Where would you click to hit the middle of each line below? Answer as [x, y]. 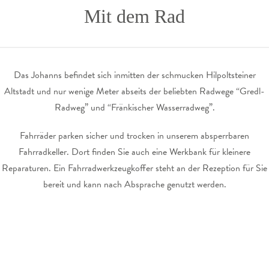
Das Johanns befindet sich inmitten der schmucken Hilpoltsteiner [134, 75]
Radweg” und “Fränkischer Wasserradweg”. [134, 108]
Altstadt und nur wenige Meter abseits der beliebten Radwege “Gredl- [134, 92]
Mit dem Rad [134, 17]
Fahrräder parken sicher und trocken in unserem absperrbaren [134, 135]
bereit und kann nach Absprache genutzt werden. [134, 184]
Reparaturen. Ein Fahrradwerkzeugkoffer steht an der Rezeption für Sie [134, 168]
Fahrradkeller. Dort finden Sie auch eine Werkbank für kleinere [134, 152]
